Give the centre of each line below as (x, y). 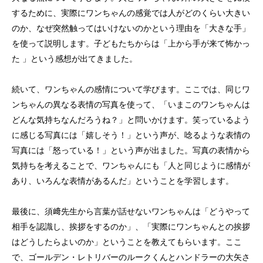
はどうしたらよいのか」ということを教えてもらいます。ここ (127, 242)
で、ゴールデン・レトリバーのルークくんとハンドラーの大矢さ (131, 257)
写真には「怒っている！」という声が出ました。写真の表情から (131, 150)
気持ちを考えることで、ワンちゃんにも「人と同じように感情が (131, 166)
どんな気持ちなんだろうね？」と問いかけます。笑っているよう (131, 120)
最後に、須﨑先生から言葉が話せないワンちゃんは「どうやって (131, 211)
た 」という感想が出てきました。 (75, 59)
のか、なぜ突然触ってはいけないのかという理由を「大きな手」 (131, 28)
